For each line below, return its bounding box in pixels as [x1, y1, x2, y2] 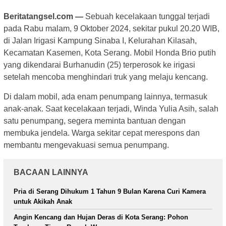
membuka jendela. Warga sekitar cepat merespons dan [4, 129, 200, 138]
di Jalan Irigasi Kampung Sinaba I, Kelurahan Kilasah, [4, 36, 197, 45]
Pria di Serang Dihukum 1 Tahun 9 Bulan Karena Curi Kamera [14, 188, 206, 196]
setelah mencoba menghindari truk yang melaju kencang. [4, 73, 208, 82]
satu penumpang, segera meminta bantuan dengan [4, 117, 186, 126]
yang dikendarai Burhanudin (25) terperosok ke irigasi [4, 61, 195, 70]
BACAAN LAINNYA [14, 168, 88, 177]
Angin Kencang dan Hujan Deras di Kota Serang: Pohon [14, 213, 188, 221]
